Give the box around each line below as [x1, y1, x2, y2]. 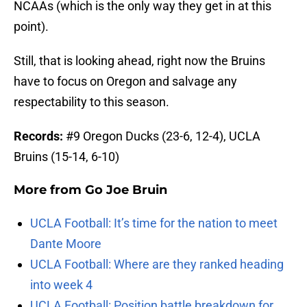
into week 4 [30, 278, 93, 293]
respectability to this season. [14, 95, 169, 110]
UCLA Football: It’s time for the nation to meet [30, 216, 278, 231]
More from [14, 182, 85, 198]
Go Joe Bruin [85, 182, 167, 198]
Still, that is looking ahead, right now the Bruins [14, 53, 265, 69]
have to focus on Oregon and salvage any [14, 74, 237, 89]
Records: [14, 129, 63, 144]
